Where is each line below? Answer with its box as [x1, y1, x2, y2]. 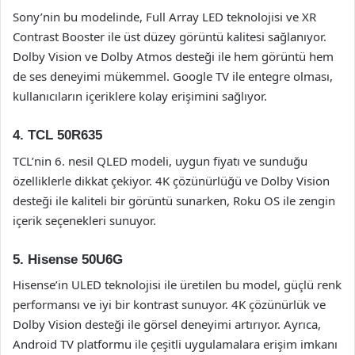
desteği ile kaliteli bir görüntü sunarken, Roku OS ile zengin [13, 192, 335, 208]
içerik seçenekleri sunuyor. [13, 212, 156, 228]
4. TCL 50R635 [13, 128, 102, 143]
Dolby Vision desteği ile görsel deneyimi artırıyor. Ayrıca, [13, 316, 321, 332]
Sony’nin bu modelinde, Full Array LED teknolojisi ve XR [13, 9, 316, 25]
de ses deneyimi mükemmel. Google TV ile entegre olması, [13, 68, 333, 84]
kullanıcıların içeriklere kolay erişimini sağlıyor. [13, 88, 267, 104]
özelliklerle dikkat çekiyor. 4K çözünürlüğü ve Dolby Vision [13, 172, 330, 189]
